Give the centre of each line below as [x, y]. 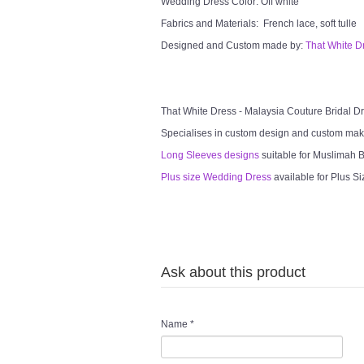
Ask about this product [233, 272]
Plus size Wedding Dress [216, 177]
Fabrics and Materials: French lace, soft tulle [259, 24]
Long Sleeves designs [210, 155]
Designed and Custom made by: [233, 45]
